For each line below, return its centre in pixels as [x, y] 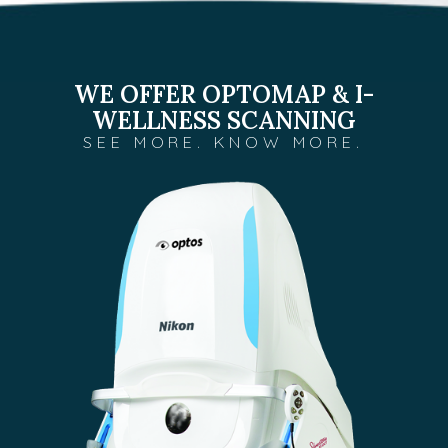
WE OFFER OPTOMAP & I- [224, 95]
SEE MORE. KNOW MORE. [224, 142]
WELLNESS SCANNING [224, 121]
